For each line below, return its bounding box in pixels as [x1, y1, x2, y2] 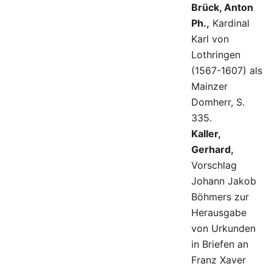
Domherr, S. [191, 96, 245, 109]
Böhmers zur [191, 191, 249, 203]
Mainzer [191, 80, 228, 93]
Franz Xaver [191, 254, 246, 267]
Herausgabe [191, 206, 246, 219]
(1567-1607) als [191, 64, 262, 77]
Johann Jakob [191, 175, 256, 188]
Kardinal [209, 17, 250, 30]
